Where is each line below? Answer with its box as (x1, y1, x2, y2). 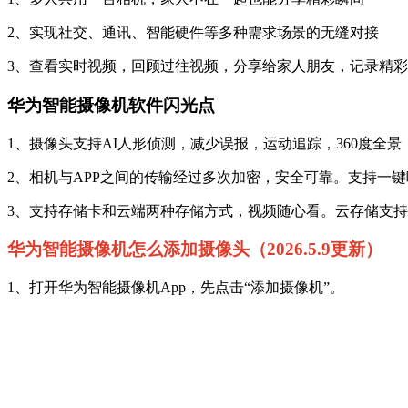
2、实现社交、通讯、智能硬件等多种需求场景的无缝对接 (7, 25, 379, 41)
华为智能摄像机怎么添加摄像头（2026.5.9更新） (7, 240, 382, 260)
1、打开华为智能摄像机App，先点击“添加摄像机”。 (7, 280, 344, 296)
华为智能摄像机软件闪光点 (7, 95, 215, 115)
